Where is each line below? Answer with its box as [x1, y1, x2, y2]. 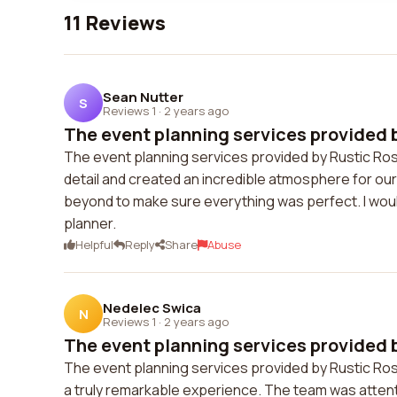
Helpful [75, 237, 113, 253]
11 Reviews [64, 10, 166, 36]
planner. [64, 214, 116, 233]
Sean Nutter [103, 87, 183, 106]
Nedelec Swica [103, 298, 201, 317]
